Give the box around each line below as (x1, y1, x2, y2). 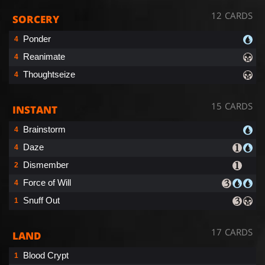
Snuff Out (23, 195, 60, 205)
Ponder (23, 33, 51, 44)
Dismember (23, 159, 69, 170)
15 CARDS (211, 99, 253, 112)
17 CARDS (211, 225, 253, 238)
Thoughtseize (23, 69, 75, 79)
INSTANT (12, 102, 57, 117)
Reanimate (23, 51, 65, 62)
